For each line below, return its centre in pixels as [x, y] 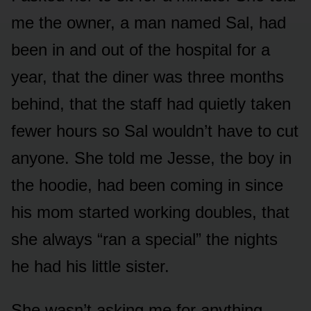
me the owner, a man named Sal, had [149, 23]
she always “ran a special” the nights [144, 239]
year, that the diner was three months [148, 77]
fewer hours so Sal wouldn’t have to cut [155, 131]
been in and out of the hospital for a [141, 50]
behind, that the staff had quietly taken [151, 104]
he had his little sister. [90, 267]
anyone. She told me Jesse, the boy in [151, 158]
